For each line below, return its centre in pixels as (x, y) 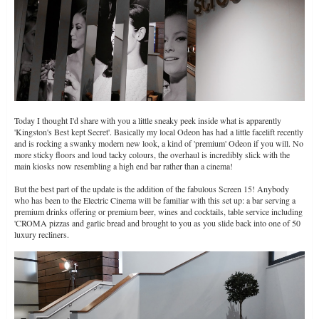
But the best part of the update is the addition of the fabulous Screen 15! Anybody (152, 189)
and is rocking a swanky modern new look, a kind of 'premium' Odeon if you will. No (159, 143)
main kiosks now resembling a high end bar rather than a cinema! (124, 166)
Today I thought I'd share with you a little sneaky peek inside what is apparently (148, 121)
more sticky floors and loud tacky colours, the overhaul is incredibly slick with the (152, 155)
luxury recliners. (42, 235)
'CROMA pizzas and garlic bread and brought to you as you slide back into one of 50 (157, 223)
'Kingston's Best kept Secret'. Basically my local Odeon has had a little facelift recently (159, 132)
